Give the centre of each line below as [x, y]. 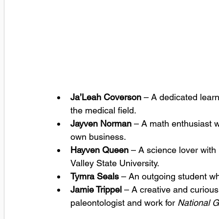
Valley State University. [115, 163]
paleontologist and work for [124, 203]
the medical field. [103, 110]
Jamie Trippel [96, 189]
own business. [98, 137]
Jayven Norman [101, 123]
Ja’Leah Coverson [106, 97]
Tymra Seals [95, 176]
